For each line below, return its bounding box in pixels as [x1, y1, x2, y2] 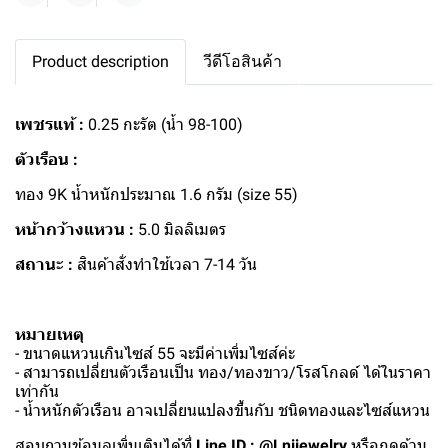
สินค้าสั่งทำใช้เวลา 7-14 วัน [73, 255, 257, 274]
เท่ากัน [15, 382, 59, 401]
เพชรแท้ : [15, 115, 84, 134]
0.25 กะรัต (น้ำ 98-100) [84, 115, 243, 134]
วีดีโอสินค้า [203, 52, 282, 71]
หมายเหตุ [15, 325, 84, 344]
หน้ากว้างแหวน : [15, 220, 134, 239]
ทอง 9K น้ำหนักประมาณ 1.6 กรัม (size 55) [15, 185, 298, 204]
